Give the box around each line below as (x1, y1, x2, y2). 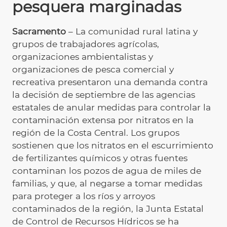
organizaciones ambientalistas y (12, 51, 153, 62)
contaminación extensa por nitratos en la (12, 114, 194, 125)
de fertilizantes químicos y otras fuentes (12, 152, 187, 163)
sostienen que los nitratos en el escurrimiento (12, 139, 213, 150)
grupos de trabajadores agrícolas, (12, 38, 159, 49)
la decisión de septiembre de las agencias (12, 89, 195, 100)
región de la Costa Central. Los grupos (12, 127, 179, 138)
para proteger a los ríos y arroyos (12, 190, 155, 201)
